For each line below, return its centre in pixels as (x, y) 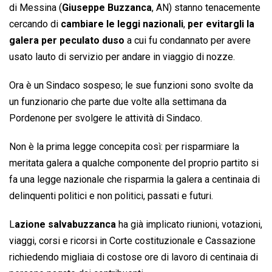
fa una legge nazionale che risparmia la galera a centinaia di (134, 180)
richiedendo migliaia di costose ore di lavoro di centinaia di (134, 257)
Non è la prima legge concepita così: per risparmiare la (124, 147)
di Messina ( (36, 8)
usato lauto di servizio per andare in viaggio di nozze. (122, 57)
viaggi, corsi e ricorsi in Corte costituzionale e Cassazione (132, 241)
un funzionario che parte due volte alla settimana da (118, 102)
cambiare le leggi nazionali (122, 24)
